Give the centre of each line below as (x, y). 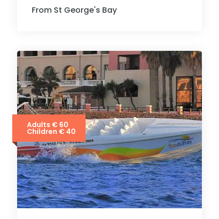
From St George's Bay (74, 10)
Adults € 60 (48, 125)
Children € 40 (51, 131)
